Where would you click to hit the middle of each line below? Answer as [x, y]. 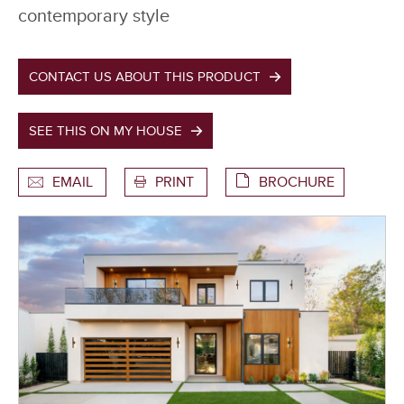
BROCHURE [297, 183]
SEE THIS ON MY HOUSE [106, 131]
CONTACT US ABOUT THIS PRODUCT [145, 77]
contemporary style [94, 17]
